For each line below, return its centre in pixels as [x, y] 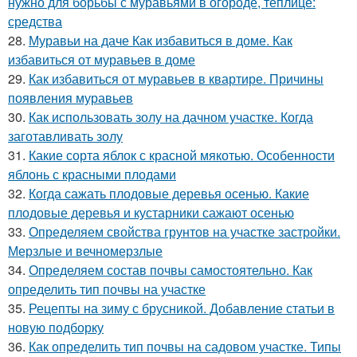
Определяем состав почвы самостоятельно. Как [171, 270]
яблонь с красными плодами [92, 175]
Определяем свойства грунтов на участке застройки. [184, 232]
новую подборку [56, 328]
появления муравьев [71, 98]
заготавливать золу [65, 136]
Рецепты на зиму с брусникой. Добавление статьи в [182, 308]
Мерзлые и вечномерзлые [85, 251]
